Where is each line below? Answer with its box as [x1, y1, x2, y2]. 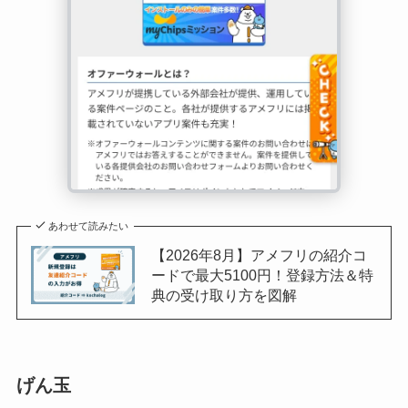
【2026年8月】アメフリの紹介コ [150, 247, 367, 264]
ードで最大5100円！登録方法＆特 [150, 267, 373, 284]
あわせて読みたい [48, 220, 129, 232]
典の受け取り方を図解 [150, 287, 297, 304]
